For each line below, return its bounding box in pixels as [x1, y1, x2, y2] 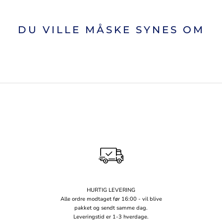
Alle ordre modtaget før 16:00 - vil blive [60, 195, 162, 203]
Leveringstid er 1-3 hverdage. [73, 213, 149, 221]
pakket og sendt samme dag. [74, 204, 148, 212]
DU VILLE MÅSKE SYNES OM [17, 24, 205, 36]
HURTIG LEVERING [87, 186, 135, 194]
